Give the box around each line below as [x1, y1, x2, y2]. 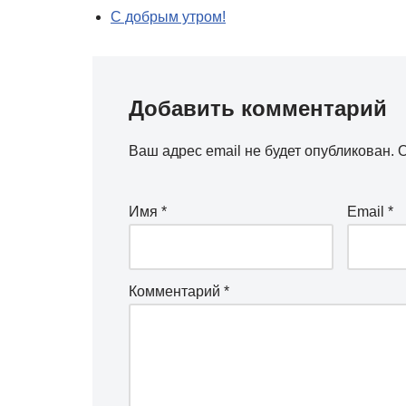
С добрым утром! [111, 9, 226, 24]
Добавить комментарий [129, 96, 387, 121]
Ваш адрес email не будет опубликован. [129, 143, 394, 159]
